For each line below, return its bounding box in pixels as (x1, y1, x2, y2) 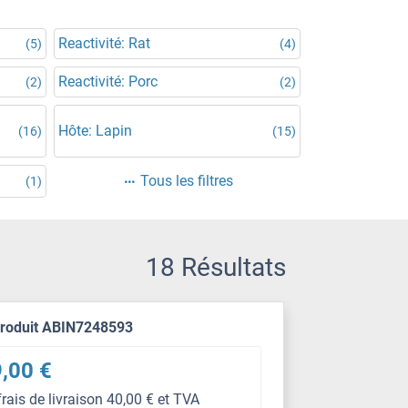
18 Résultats (146, 252, 286, 282)
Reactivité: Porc (58, 73, 158, 90)
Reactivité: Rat (58, 35, 150, 52)
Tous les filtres (139, 172, 233, 189)
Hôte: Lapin (58, 122, 132, 139)
